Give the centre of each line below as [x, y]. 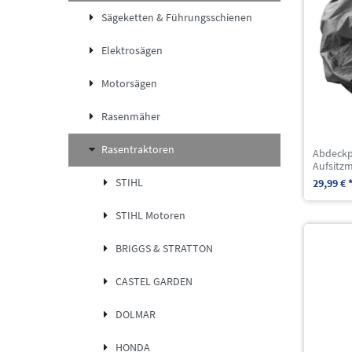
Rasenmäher [131, 117]
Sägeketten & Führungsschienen [177, 18]
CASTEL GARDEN [154, 282]
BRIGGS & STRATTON [164, 249]
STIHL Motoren [150, 216]
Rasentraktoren [138, 150]
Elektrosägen [132, 51]
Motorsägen [129, 84]
